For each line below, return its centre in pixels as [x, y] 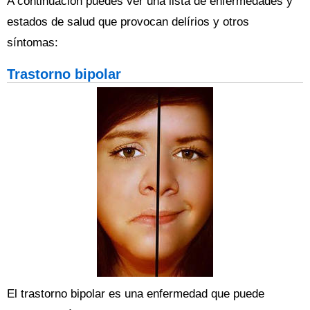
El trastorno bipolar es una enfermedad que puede [136, 294]
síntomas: [33, 43]
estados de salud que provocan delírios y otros [128, 22]
